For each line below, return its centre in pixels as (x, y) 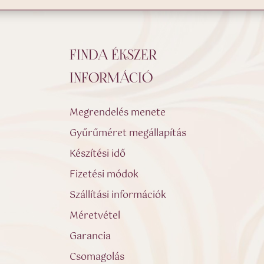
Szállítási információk (118, 196)
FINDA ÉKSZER (113, 56)
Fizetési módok (104, 175)
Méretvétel (95, 216)
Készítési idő (98, 154)
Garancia (90, 237)
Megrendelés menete (118, 113)
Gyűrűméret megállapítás (128, 134)
